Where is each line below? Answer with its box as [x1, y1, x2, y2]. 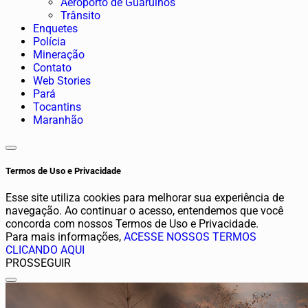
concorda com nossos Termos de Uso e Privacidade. [5, 217, 258, 231]
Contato [33, 60, 71, 74]
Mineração [33, 47, 85, 61]
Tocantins [33, 100, 81, 113]
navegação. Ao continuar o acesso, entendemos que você [5, 204, 283, 218]
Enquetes [33, 21, 78, 35]
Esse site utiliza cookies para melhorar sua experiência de [5, 191, 284, 205]
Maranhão [33, 113, 83, 126]
